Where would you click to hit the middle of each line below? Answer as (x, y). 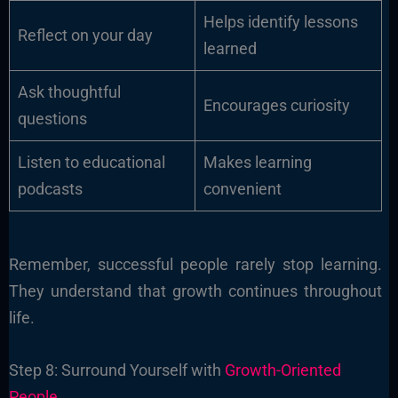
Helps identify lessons (280, 22)
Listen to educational (91, 163)
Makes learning (257, 163)
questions (52, 119)
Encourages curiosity (276, 106)
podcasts (50, 189)
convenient (242, 189)
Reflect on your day (85, 36)
